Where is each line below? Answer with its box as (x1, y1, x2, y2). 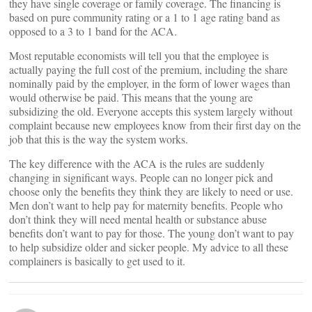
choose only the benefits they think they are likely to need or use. (9, 184, 293, 198)
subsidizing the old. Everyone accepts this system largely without (9, 104, 292, 118)
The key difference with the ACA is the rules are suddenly (9, 156, 265, 171)
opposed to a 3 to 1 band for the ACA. (9, 24, 177, 38)
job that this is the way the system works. (9, 132, 188, 146)
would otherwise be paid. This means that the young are (9, 90, 253, 104)
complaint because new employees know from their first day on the (9, 118, 301, 132)
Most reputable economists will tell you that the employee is (9, 48, 269, 63)
